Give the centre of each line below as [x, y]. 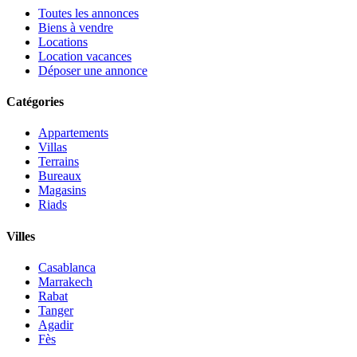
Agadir [56, 324]
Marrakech [65, 281]
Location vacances [85, 56]
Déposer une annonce [93, 70]
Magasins [62, 190]
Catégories [35, 102]
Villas [53, 147]
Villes [21, 236]
